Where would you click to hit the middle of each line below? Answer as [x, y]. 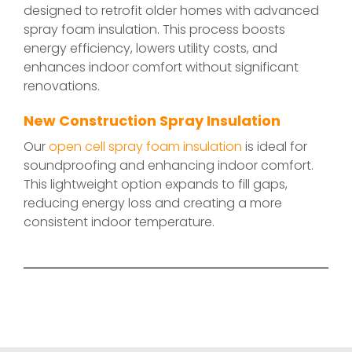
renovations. [62, 86]
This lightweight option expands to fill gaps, [156, 185]
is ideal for [275, 147]
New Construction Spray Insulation [152, 121]
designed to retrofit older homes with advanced [171, 11]
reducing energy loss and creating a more [153, 203]
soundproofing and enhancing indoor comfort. [169, 166]
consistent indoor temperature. [119, 222]
